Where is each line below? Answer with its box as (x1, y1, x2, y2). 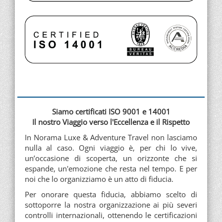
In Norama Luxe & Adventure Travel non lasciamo (25, 132, 197, 142)
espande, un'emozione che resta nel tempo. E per (25, 163, 197, 173)
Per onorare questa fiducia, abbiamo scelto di (25, 189, 197, 199)
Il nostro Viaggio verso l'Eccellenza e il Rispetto (32, 116, 190, 127)
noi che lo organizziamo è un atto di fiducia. (25, 173, 173, 184)
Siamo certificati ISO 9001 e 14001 (52, 106, 170, 116)
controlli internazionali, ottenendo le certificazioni (25, 210, 197, 220)
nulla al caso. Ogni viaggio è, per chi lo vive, (25, 142, 197, 153)
